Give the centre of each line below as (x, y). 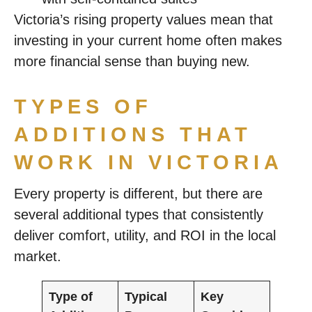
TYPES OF (83, 107)
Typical (146, 297)
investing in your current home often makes (148, 40)
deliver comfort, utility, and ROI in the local (145, 235)
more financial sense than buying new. (132, 61)
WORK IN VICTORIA (149, 162)
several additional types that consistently (139, 214)
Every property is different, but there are (138, 194)
